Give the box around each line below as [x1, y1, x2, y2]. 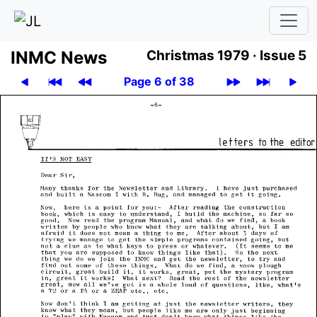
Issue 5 [260, 47, 306, 64]
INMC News [11, 47, 107, 68]
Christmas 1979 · [146, 47, 260, 64]
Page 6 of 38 [124, 74, 195, 88]
